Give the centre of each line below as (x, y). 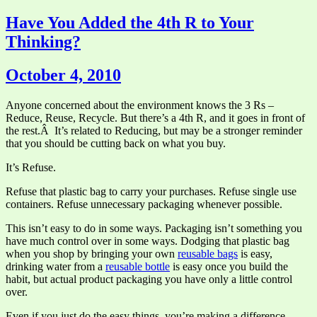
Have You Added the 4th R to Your (130, 23)
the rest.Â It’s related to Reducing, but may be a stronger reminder (154, 130)
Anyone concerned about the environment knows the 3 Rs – (140, 105)
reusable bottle (138, 266)
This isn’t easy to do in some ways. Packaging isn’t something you (154, 228)
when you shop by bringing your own (92, 253)
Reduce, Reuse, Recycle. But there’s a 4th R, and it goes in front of (155, 117)
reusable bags (208, 253)
